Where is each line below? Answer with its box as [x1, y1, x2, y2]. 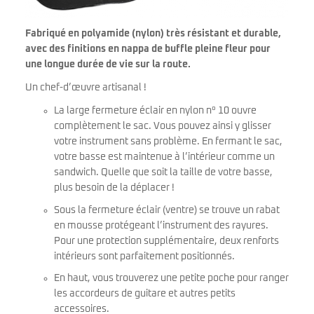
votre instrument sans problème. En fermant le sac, [54, 137, 282, 147]
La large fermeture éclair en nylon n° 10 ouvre [54, 106, 257, 116]
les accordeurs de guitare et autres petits [54, 289, 235, 299]
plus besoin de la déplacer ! [54, 183, 175, 193]
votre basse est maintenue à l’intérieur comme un [54, 152, 275, 163]
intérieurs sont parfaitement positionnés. [54, 251, 235, 261]
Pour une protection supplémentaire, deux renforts [54, 235, 279, 246]
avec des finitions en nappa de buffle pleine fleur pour [25, 43, 271, 54]
